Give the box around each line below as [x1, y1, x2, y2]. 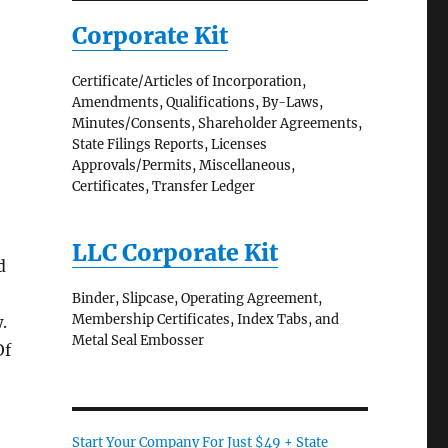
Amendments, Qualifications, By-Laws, [71, 93, 323, 111]
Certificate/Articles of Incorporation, [71, 72, 306, 90]
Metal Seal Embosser [71, 331, 204, 349]
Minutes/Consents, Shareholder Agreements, [71, 114, 362, 132]
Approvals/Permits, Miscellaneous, [71, 156, 295, 174]
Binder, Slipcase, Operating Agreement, [71, 289, 322, 307]
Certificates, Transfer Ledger [71, 177, 255, 195]
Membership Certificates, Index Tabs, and [71, 310, 339, 328]
